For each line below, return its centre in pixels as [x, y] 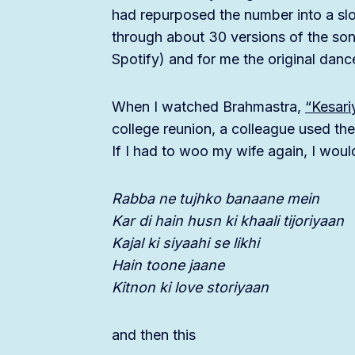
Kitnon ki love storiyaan [190, 288]
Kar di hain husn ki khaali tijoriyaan [228, 221]
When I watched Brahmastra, [208, 107]
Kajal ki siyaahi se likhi [185, 243]
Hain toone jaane [168, 265]
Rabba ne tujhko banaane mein [216, 199]
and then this [154, 335]
